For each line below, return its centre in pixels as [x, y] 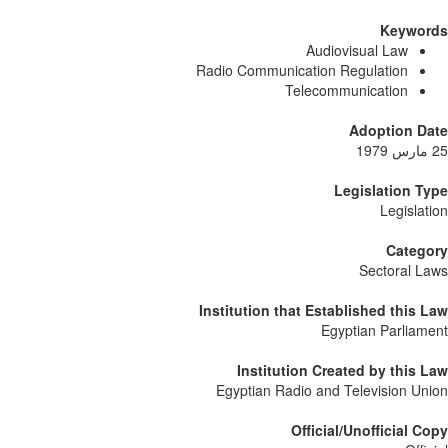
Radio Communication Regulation [302, 69]
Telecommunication [346, 89]
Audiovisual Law [357, 49]
